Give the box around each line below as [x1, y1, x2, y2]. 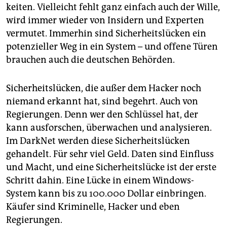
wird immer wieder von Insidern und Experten [6, 15, 204, 26]
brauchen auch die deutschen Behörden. [6, 54, 175, 66]
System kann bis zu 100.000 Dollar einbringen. [6, 188, 206, 200]
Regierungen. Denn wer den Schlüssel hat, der [6, 109, 198, 121]
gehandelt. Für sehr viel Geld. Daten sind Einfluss [6, 148, 214, 160]
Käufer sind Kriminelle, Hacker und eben [6, 201, 180, 213]
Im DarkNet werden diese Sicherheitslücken [6, 135, 190, 147]
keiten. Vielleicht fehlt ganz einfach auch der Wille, [6, 2, 220, 13]
